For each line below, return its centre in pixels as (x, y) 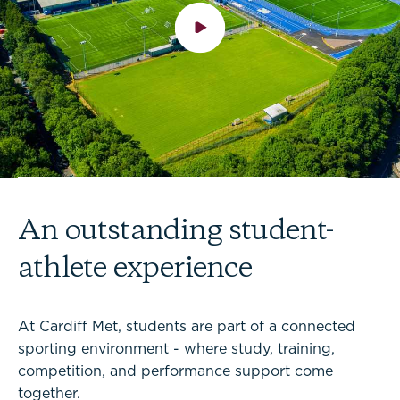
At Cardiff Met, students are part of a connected (187, 326)
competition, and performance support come (175, 371)
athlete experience (135, 269)
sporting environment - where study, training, (176, 349)
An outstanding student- (176, 232)
